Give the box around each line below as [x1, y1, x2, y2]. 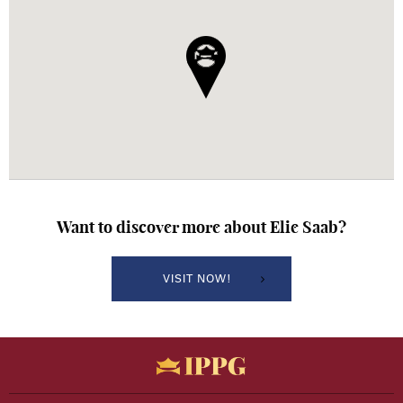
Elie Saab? [270, 217, 346, 237]
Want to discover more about [57, 217, 270, 237]
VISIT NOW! [162, 273, 232, 284]
